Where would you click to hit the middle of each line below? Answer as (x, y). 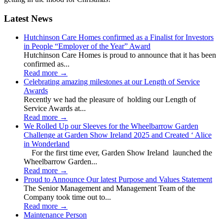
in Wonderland (47, 144)
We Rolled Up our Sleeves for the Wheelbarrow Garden (111, 126)
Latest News (28, 18)
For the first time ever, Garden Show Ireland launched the (118, 153)
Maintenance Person (55, 215)
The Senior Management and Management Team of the (110, 188)
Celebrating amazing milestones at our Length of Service (112, 82)
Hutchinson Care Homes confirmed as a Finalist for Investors (119, 37)
